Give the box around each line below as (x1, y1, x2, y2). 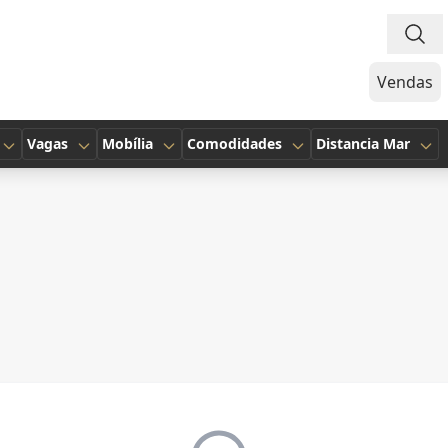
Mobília (102, 134, 153, 153)
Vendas (377, 71, 433, 93)
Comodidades (187, 134, 282, 153)
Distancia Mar (316, 134, 410, 153)
